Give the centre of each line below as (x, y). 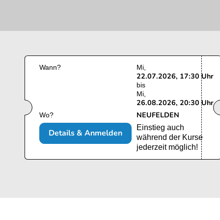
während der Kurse (170, 137)
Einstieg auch (160, 128)
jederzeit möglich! (167, 147)
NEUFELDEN (158, 115)
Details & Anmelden (85, 133)
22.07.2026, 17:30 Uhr (175, 76)
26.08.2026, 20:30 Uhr (175, 103)
